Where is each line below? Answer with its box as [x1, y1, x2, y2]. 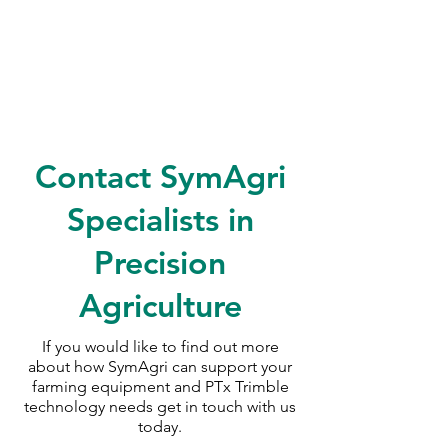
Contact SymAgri [34, 156, 286, 197]
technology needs [24, 397, 157, 417]
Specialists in [66, 199, 254, 240]
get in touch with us [157, 397, 296, 417]
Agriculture [78, 285, 242, 326]
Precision [94, 242, 226, 283]
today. [138, 417, 182, 437]
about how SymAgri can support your [28, 357, 292, 377]
